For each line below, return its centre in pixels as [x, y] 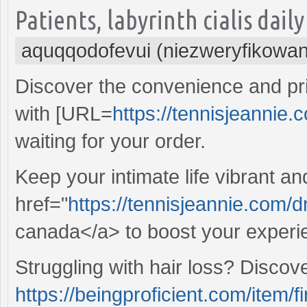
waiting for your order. [110, 141]
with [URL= [64, 113]
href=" [41, 204]
